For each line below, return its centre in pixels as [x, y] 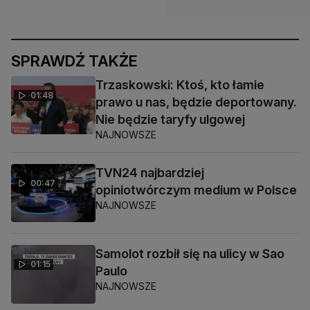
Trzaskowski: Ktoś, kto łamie [180, 85]
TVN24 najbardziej [150, 173]
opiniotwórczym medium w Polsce [196, 190]
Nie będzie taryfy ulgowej [170, 119]
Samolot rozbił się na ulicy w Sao [190, 254]
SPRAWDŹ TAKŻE [74, 61]
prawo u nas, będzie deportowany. [196, 102]
